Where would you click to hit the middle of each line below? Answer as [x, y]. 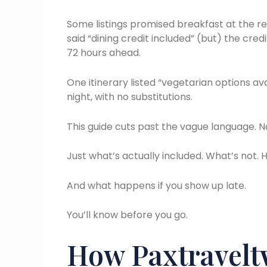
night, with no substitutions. [130, 97]
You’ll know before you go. [127, 215]
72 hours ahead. [104, 53]
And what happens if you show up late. [156, 185]
